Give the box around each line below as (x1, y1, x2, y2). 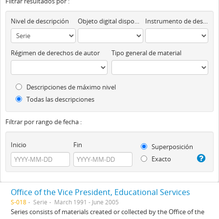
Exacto (150, 154, 172, 163)
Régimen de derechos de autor (11, 48, 100, 57)
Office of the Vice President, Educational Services (11, 186, 190, 197)
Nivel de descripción (11, 17, 69, 25)
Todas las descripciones (25, 95, 94, 104)
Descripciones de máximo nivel (25, 83, 116, 91)
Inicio (11, 140, 26, 149)
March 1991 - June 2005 (54, 197, 119, 206)
